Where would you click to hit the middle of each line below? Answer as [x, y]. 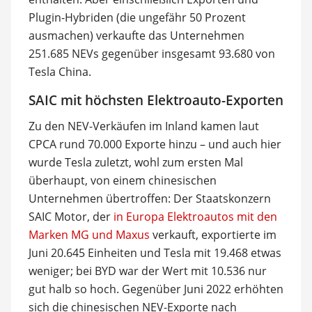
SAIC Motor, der [71, 216]
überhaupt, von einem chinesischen [122, 180]
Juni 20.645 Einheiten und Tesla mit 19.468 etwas [155, 252]
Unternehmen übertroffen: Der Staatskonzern [149, 198]
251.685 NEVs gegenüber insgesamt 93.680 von [151, 54]
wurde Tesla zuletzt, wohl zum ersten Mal [135, 162]
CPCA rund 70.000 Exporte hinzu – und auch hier [155, 144]
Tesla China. [60, 72]
